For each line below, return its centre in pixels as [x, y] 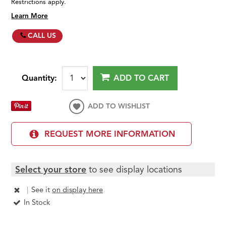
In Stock [37, 203]
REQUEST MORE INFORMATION [109, 134]
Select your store [51, 170]
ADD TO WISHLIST [119, 106]
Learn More [30, 16]
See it [42, 190]
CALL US [42, 35]
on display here [78, 190]
